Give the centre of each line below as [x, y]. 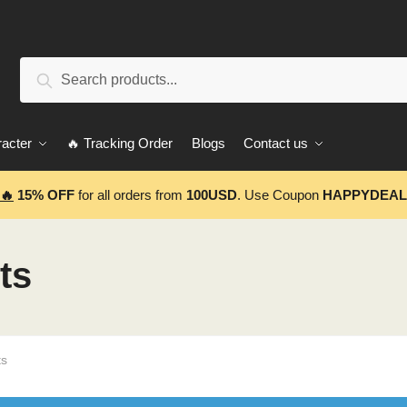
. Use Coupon [278, 195]
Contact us [276, 143]
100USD [212, 195]
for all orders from [130, 195]
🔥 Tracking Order [119, 143]
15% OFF [44, 195]
